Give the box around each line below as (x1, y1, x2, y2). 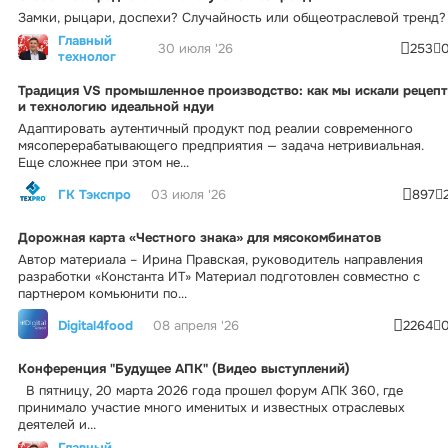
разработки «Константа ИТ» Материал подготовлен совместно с (18, 267, 420, 285)
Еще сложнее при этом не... (18, 153, 189, 171)
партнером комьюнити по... (18, 284, 187, 302)
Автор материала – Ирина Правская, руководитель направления (18, 250, 423, 268)
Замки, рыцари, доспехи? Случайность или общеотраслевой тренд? (18, 8, 446, 26)
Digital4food (58, 316, 133, 334)
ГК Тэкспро (58, 185, 131, 203)
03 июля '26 (151, 186, 226, 204)
